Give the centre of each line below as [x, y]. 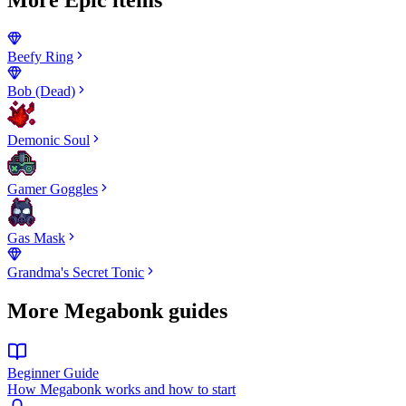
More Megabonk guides [117, 310]
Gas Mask [36, 237]
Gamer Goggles [53, 188]
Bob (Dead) [41, 91]
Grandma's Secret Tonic [76, 272]
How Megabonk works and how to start [121, 389]
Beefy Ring [40, 56]
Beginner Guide [53, 372]
